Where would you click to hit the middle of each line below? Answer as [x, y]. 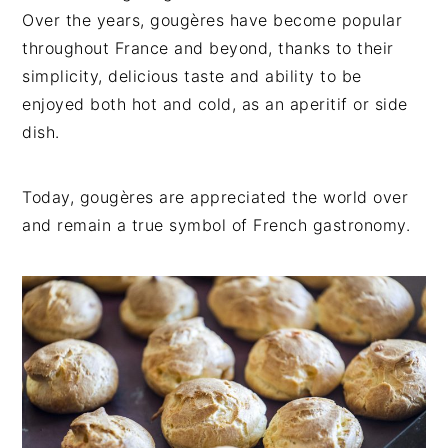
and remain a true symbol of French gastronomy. [216, 224]
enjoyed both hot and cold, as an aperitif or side [215, 103]
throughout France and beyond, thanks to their [208, 47]
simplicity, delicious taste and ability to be [192, 75]
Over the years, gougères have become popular [212, 19]
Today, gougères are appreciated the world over [215, 196]
